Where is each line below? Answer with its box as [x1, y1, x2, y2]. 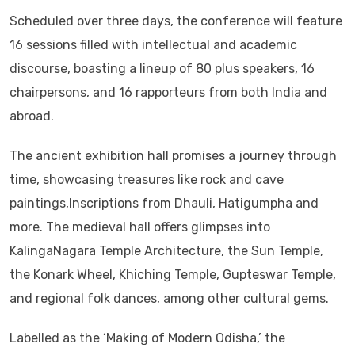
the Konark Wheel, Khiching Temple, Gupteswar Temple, [10, 266, 336, 282]
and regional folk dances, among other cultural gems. [10, 290, 329, 306]
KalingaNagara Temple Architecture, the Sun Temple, [10, 242, 323, 258]
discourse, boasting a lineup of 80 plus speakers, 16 [10, 60, 315, 76]
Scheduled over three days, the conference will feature [10, 13, 342, 29]
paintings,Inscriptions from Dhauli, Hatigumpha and [10, 195, 319, 211]
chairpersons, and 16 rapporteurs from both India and [10, 84, 327, 100]
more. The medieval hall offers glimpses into [10, 219, 270, 235]
